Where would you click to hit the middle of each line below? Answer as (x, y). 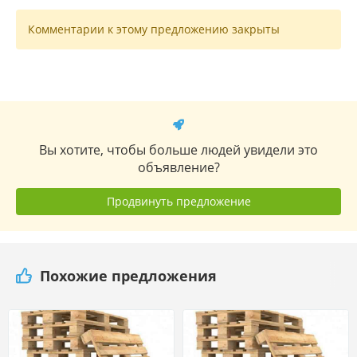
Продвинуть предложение (178, 202)
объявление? (178, 168)
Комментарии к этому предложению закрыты (154, 29)
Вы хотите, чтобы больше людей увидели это (178, 150)
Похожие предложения (128, 276)
